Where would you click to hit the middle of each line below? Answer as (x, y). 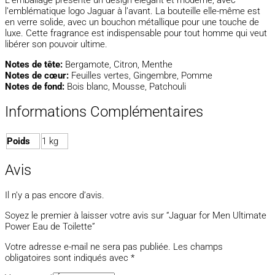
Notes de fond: (35, 86)
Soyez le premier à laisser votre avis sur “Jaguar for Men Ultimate (136, 216)
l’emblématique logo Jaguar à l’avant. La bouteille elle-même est (133, 11)
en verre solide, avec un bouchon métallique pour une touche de (132, 22)
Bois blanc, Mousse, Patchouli (125, 86)
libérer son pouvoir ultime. (56, 44)
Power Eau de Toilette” (50, 227)
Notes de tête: (34, 64)
